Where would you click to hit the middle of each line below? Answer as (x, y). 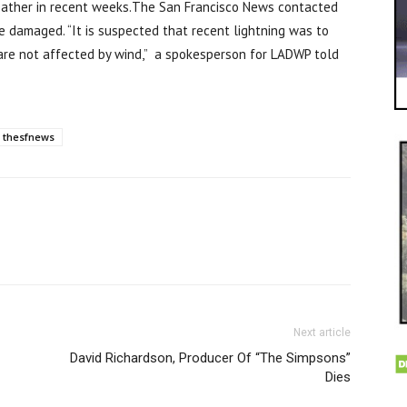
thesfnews (29, 137)
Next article (322, 333)
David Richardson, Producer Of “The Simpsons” (210, 358)
